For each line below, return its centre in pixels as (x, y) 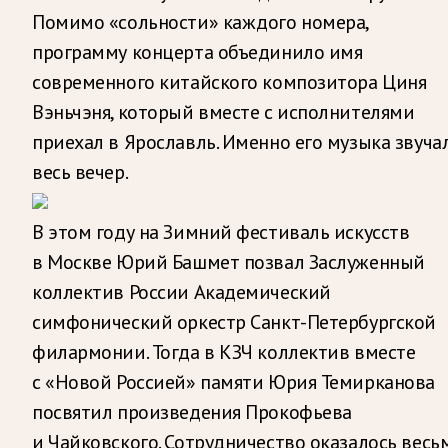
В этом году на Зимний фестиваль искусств (221, 231)
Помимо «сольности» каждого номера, (200, 21)
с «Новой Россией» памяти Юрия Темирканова (233, 381)
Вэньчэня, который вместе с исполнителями (223, 111)
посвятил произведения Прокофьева (192, 411)
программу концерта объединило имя (197, 51)
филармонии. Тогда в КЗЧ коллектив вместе (224, 351)
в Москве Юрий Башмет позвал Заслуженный (228, 261)
